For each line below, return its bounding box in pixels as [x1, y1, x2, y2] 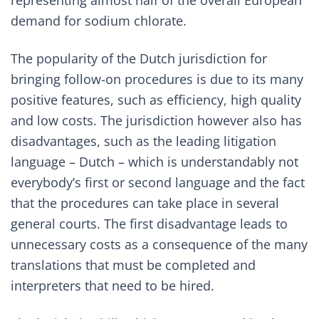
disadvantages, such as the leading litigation [11, 132, 276, 150]
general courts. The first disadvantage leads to [11, 215, 288, 232]
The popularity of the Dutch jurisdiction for [11, 50, 267, 67]
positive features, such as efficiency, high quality [11, 91, 301, 108]
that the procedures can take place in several [11, 194, 279, 211]
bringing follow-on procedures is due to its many [11, 70, 303, 88]
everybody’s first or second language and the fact [11, 174, 305, 191]
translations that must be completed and [11, 256, 256, 273]
